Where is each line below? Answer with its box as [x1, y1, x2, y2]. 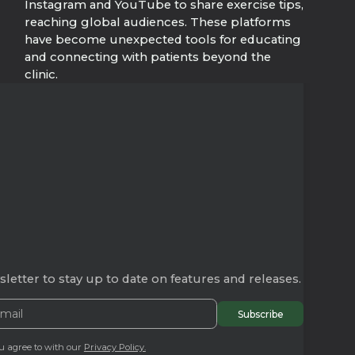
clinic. [24, 67, 58, 82]
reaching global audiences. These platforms [24, 15, 291, 30]
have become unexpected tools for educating [24, 32, 301, 48]
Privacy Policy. [83, 341, 146, 353]
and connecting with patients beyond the [24, 50, 271, 65]
